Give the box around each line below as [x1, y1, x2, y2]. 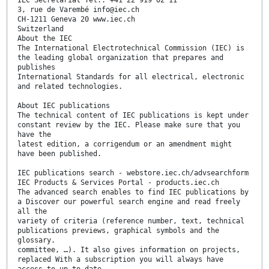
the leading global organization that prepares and [17, 53, 223, 62]
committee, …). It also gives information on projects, [17, 246, 240, 255]
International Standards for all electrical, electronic [17, 73, 244, 82]
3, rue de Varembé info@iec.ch [17, 5, 139, 14]
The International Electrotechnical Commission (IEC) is [17, 44, 244, 53]
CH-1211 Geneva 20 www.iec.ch [17, 15, 135, 24]
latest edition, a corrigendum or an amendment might [17, 140, 232, 149]
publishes [17, 63, 55, 72]
